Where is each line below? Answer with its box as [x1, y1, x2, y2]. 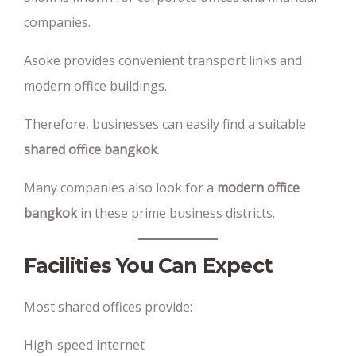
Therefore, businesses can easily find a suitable [24, 115, 306, 133]
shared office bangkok [24, 141, 157, 158]
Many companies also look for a [24, 179, 217, 196]
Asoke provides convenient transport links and [24, 52, 302, 69]
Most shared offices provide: [24, 298, 192, 315]
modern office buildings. [24, 77, 167, 95]
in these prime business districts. [77, 204, 275, 222]
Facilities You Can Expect [24, 253, 273, 277]
